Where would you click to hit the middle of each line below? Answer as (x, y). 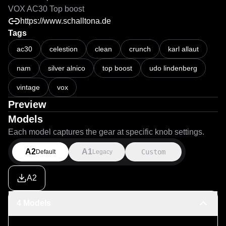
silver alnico (67, 68)
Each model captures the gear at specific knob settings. (106, 132)
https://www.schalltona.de (66, 21)
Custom (153, 152)
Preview (27, 104)
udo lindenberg (173, 68)
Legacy (102, 152)
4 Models (34, 203)
